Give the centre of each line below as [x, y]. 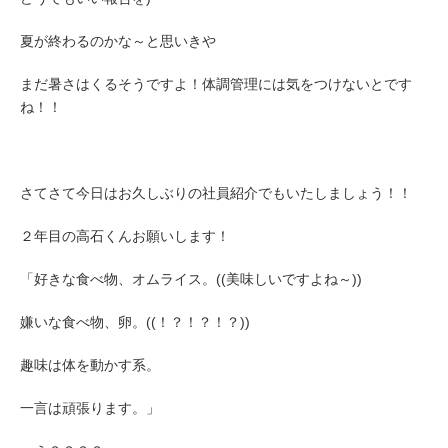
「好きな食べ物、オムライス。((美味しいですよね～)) [191, 279]
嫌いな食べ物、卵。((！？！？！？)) [135, 322]
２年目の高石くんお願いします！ [125, 236]
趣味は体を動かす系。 [90, 365]
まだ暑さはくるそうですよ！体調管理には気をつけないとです [216, 84]
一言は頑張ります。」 [90, 408]
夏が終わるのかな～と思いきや [118, 41]
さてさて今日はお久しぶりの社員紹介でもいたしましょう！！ [216, 193]
